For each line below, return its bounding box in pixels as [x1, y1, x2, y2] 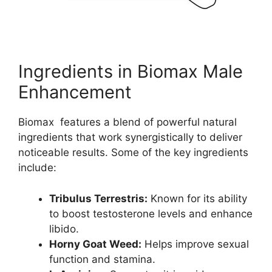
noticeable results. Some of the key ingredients [18, 146, 248, 159]
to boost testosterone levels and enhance [49, 207, 253, 220]
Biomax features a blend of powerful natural [18, 116, 237, 129]
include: [18, 161, 56, 174]
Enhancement [18, 81, 132, 103]
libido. [49, 222, 79, 235]
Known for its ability [148, 192, 247, 205]
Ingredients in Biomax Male [18, 61, 243, 83]
